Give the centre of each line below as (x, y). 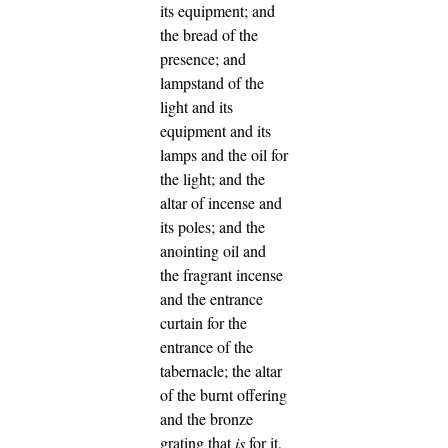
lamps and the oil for (224, 155)
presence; (191, 59)
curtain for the (203, 323)
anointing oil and (213, 251)
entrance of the (206, 347)
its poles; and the (212, 227)
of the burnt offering (223, 395)
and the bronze (206, 419)
